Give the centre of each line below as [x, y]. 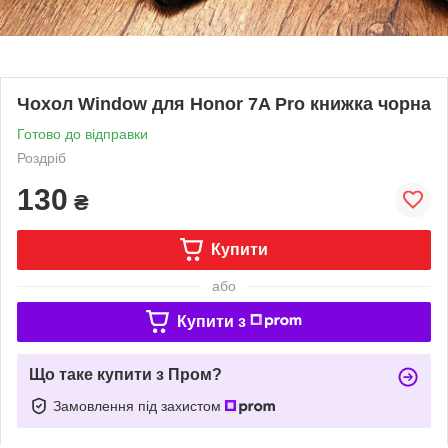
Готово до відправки [82, 133]
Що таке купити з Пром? [125, 374]
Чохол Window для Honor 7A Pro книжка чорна [224, 103]
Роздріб [41, 157]
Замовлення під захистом [139, 405]
